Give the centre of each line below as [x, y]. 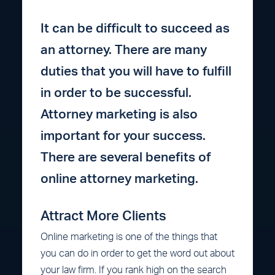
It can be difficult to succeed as [135, 28]
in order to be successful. [116, 93]
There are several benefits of [126, 157]
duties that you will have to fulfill [136, 71]
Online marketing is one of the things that [129, 237]
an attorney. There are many [124, 50]
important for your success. [123, 136]
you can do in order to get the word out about [137, 253]
